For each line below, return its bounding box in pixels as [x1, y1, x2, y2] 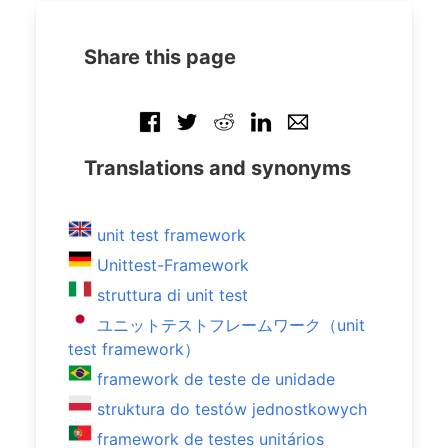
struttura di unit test [97, 285, 248, 305]
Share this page [84, 45, 236, 69]
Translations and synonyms [84, 156, 351, 180]
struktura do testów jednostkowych [97, 399, 367, 419]
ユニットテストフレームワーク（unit [97, 315, 365, 335]
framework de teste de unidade [97, 369, 335, 389]
